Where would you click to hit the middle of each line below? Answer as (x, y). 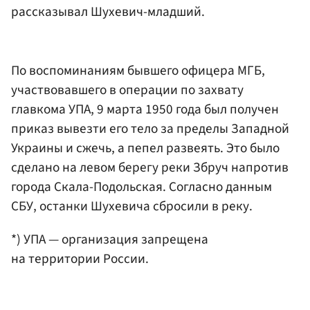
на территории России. (80, 258)
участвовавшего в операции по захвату (127, 90)
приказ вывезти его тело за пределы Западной (150, 129)
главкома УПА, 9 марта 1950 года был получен (145, 110)
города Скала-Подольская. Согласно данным (142, 187)
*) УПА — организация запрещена (110, 239)
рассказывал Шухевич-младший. (108, 11)
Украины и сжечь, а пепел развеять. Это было (145, 148)
